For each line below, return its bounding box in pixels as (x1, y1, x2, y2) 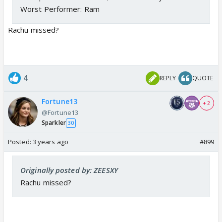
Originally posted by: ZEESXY (20, 165, 118, 175)
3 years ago (32, 137, 68, 147)
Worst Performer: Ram (20, 4, 100, 14)
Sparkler (42, 118, 66, 127)
